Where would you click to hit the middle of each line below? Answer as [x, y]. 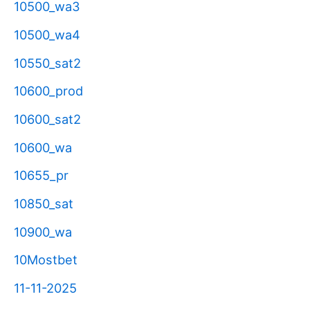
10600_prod [48, 91]
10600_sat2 [47, 119]
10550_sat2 [47, 63]
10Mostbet [46, 260]
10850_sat [44, 203]
